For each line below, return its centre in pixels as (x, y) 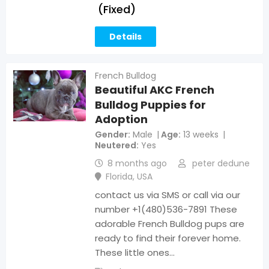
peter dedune (221, 164)
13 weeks (201, 135)
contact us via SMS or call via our (168, 195)
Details (126, 37)
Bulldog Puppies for (151, 104)
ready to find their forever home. (168, 238)
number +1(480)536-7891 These (166, 210)
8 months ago (138, 164)
